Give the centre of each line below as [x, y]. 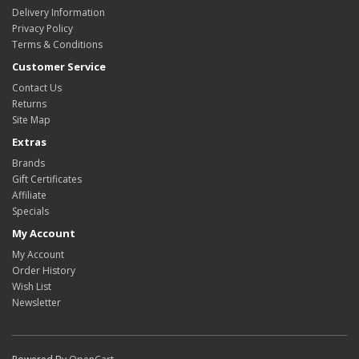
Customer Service [59, 67]
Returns [29, 104]
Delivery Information [58, 12]
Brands [28, 163]
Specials [30, 211]
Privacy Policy [42, 28]
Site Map [31, 120]
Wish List [32, 286]
